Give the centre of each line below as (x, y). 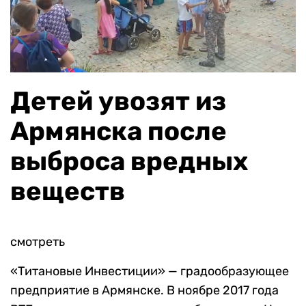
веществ (68, 191)
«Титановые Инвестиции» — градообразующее (150, 271)
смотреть (38, 241)
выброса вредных (129, 161)
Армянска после (119, 131)
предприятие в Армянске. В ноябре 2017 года (144, 290)
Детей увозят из (118, 101)
